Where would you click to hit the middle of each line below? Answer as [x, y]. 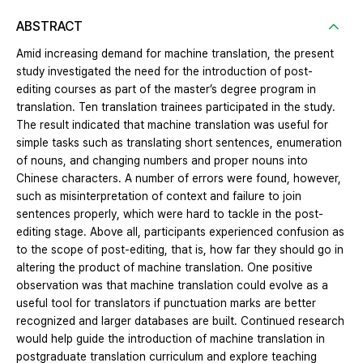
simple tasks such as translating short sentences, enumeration [179, 143]
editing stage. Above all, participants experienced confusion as [180, 232]
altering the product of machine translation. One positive [164, 268]
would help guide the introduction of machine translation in [171, 339]
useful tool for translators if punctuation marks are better [166, 303]
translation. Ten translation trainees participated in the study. [176, 107]
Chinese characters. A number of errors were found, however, [179, 179]
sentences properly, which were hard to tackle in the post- [170, 214]
